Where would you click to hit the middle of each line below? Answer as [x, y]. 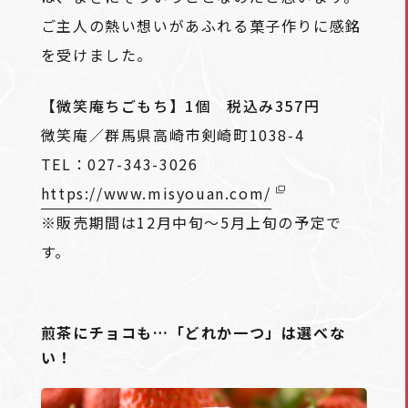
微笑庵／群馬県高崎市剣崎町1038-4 [173, 134]
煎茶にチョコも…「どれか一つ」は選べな [193, 332]
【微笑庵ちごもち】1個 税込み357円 [180, 105]
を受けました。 [97, 54]
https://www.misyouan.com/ [156, 193]
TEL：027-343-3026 [119, 163]
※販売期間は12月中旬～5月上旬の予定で [191, 222]
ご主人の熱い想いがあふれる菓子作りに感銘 [201, 25]
